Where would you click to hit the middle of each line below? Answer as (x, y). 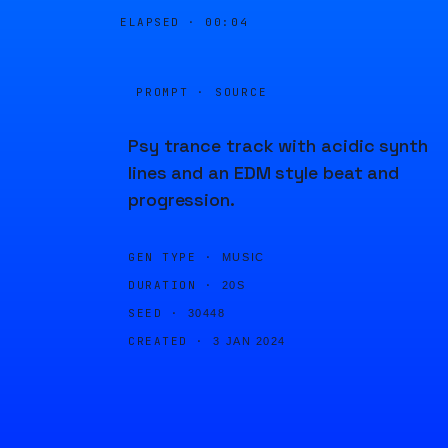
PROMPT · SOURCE (202, 92)
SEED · (154, 313)
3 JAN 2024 (249, 341)
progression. (181, 199)
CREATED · (166, 341)
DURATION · (171, 285)
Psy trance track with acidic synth (278, 145)
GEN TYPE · (171, 257)
